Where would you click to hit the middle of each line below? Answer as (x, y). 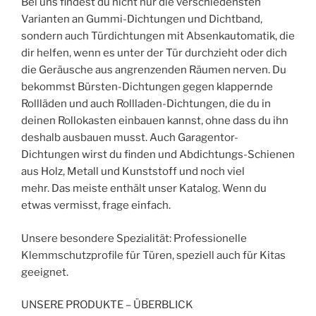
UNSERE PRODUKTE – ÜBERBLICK (107, 305)
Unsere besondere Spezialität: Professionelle (134, 238)
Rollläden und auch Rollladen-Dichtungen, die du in (146, 104)
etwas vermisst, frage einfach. (96, 205)
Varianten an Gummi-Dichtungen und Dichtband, (142, 19)
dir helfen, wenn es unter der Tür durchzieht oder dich (154, 53)
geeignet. (45, 272)
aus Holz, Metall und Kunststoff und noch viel (133, 171)
